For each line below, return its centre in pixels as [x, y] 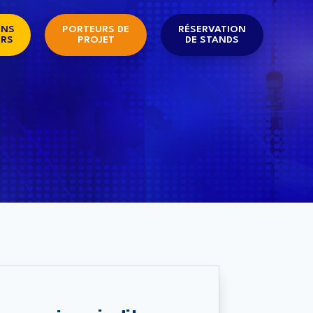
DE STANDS [212, 40]
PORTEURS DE [96, 29]
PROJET [96, 40]
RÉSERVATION [212, 29]
